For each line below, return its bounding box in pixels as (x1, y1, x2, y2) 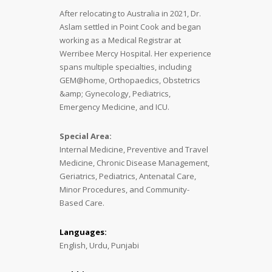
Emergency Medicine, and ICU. (59, 101, 169, 112)
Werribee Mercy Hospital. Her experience (59, 47, 211, 59)
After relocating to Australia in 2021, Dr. (59, 7, 201, 19)
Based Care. (59, 197, 104, 208)
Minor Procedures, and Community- (59, 183, 189, 195)
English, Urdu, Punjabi (59, 239, 139, 251)
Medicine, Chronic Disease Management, (59, 157, 209, 168)
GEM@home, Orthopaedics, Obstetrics (59, 74, 200, 86)
